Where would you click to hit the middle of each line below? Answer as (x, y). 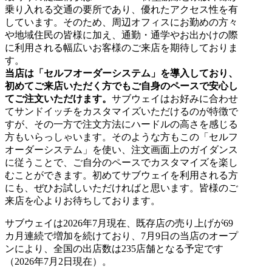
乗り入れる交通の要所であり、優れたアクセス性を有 (121, 9)
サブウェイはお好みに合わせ (175, 98)
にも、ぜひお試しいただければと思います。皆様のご (121, 188)
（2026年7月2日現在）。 (58, 261)
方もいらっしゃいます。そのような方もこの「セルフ (121, 137)
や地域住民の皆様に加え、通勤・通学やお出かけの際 (121, 35)
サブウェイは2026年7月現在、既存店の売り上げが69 (119, 223)
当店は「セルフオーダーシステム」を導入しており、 (121, 73)
